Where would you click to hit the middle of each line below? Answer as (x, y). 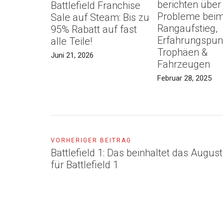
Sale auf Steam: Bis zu (100, 18)
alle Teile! (71, 42)
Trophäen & (182, 53)
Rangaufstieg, (187, 29)
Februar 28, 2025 (184, 78)
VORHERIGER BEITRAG (91, 141)
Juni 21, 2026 (72, 56)
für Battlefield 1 (85, 165)
